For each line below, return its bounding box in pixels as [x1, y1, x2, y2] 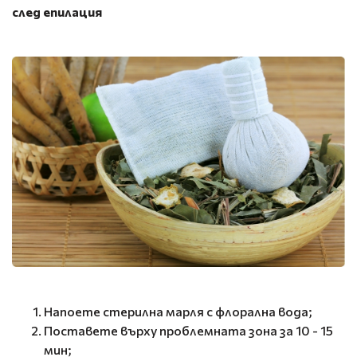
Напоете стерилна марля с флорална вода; [44, 304, 312, 320]
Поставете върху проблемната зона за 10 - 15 [44, 323, 333, 339]
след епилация [12, 3, 102, 19]
